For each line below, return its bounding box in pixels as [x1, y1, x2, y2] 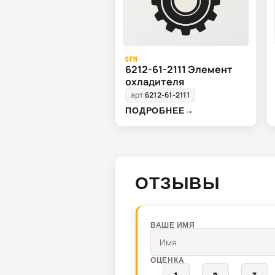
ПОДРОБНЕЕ [125, 105, 185, 116]
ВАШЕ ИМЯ [150, 220, 195, 230]
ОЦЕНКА [150, 255, 185, 265]
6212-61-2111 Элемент [125, 63, 233, 77]
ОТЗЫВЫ [135, 172, 220, 193]
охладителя [125, 75, 184, 89]
